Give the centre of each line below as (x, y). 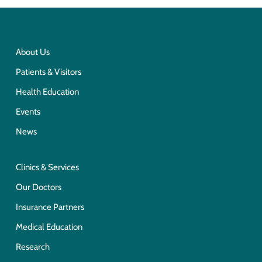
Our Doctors (38, 187)
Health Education (47, 92)
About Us (32, 52)
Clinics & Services (47, 167)
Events (28, 111)
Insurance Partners (50, 207)
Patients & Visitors (48, 72)
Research (32, 247)
